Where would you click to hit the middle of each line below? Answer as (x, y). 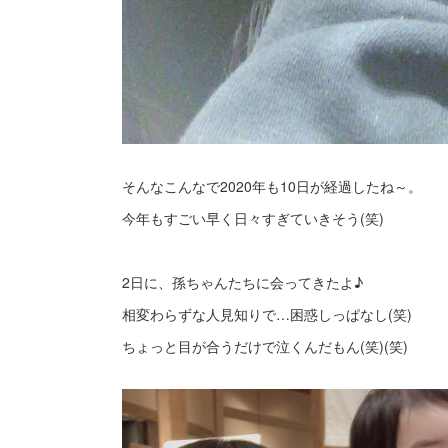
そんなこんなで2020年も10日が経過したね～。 (272, 186)
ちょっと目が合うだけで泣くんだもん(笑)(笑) (265, 346)
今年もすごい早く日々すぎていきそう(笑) (253, 218)
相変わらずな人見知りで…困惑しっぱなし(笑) (267, 314)
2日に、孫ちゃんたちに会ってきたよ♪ (242, 282)
